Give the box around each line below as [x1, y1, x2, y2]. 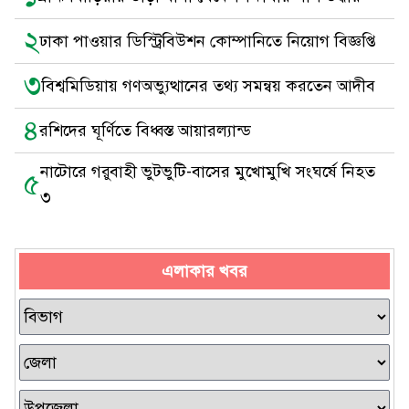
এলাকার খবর [162, 261, 247, 281]
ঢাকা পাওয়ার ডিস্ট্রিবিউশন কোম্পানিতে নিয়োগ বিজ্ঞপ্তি [39, 31, 376, 51]
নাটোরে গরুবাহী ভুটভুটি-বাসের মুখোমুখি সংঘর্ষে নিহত [40, 162, 375, 182]
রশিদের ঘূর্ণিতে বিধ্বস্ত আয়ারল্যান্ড [39, 121, 251, 141]
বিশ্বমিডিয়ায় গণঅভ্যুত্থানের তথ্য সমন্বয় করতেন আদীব [41, 76, 375, 96]
